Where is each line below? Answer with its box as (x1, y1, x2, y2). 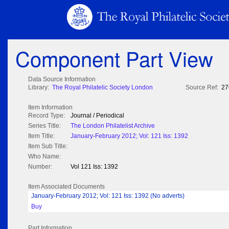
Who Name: (28, 153, 61, 161)
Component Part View (15, 43, 213, 73)
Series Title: (28, 122, 61, 130)
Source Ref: (186, 84, 218, 91)
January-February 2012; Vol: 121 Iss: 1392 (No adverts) (31, 192, 185, 200)
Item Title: (28, 132, 55, 140)
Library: (28, 84, 49, 91)
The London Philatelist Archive (71, 122, 155, 130)
